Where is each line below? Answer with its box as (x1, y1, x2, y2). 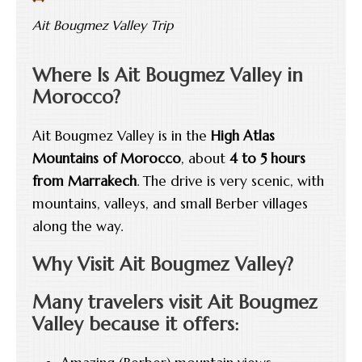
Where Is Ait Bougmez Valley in (32, 63, 303, 86)
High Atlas (211, 126, 275, 145)
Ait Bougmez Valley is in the (32, 126, 211, 145)
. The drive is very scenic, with (137, 171, 324, 190)
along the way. (32, 217, 123, 235)
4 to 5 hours (229, 149, 305, 167)
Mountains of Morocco (32, 149, 181, 167)
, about (181, 149, 229, 167)
